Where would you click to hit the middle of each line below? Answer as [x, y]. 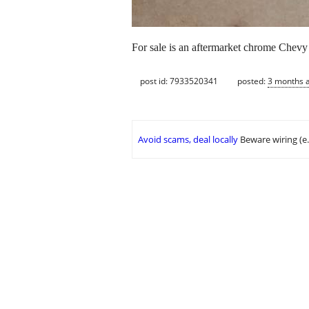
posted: [252, 81]
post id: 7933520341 [179, 81]
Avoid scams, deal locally [188, 140]
